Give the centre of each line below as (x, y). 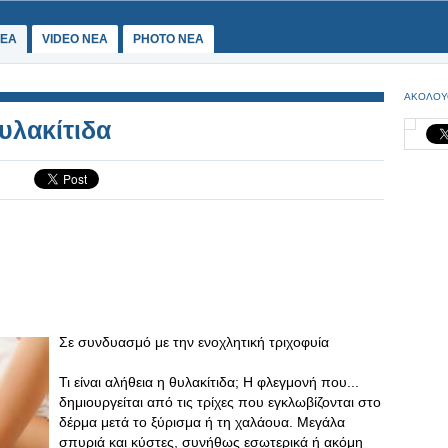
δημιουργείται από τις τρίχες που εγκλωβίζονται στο (220, 402)
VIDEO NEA (75, 39)
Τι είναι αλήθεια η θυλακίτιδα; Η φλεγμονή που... (209, 382)
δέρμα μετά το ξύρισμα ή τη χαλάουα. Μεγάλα (202, 422)
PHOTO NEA (168, 39)
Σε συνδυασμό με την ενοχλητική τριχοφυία (194, 342)
